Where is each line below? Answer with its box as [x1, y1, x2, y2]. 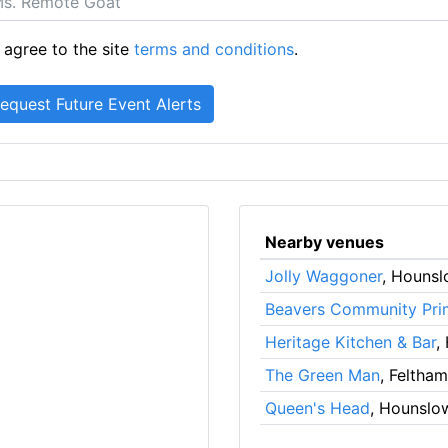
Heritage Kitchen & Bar [264, 331, 436, 352]
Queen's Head [264, 397, 370, 418]
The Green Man [264, 364, 380, 385]
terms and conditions [134, 38, 295, 59]
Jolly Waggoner [264, 265, 382, 286]
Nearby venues [264, 231, 384, 252]
